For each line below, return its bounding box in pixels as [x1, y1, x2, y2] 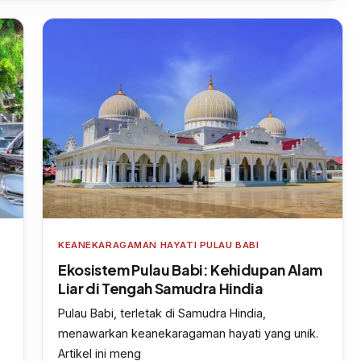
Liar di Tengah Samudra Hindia [58, 279, 263, 298]
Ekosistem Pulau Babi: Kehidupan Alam [58, 260, 323, 280]
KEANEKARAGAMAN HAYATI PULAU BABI [58, 239, 259, 251]
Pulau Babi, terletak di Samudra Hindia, [58, 306, 266, 321]
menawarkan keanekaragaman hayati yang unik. [58, 326, 318, 341]
